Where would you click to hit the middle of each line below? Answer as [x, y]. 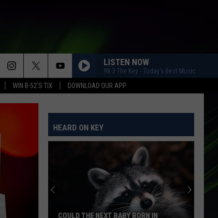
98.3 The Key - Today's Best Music [150, 71]
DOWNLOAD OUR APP [97, 86]
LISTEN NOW [126, 62]
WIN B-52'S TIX [33, 86]
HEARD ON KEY [78, 127]
